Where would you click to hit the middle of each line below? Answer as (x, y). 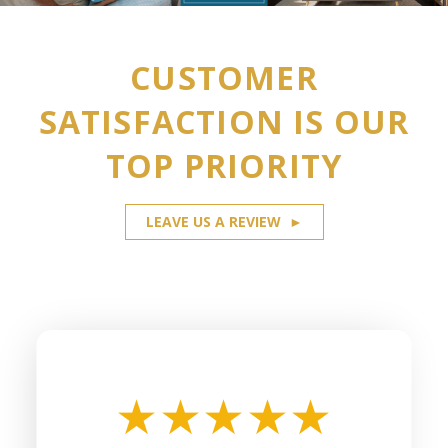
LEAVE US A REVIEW (213, 221)
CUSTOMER (224, 77)
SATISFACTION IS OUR (224, 121)
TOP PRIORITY (224, 165)
